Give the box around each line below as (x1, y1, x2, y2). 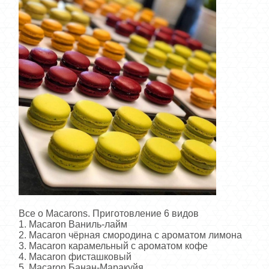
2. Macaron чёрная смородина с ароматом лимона (19, 229, 242, 240)
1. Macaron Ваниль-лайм (19, 219, 127, 229)
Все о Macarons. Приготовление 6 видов (19, 208, 199, 219)
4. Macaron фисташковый (19, 251, 131, 262)
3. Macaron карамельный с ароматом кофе (19, 240, 208, 251)
